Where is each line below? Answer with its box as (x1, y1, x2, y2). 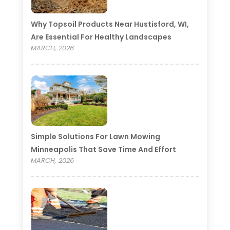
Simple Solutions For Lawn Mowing (30, 131, 160, 142)
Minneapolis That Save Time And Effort (30, 144, 176, 155)
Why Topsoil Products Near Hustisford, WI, (30, 18, 189, 29)
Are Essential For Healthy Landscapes (30, 31, 171, 42)
